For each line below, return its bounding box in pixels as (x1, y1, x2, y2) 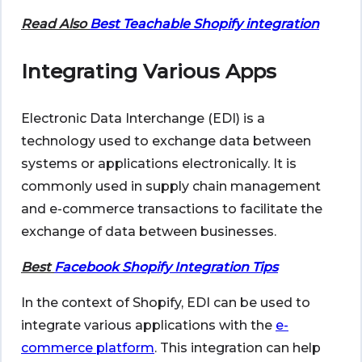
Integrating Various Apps (21, 58, 276, 83)
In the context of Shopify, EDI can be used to (21, 294, 310, 310)
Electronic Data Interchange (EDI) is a (21, 110, 265, 126)
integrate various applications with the (21, 317, 276, 333)
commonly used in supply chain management (21, 178, 321, 194)
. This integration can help (154, 339, 321, 356)
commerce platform (21, 339, 154, 356)
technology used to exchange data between (21, 133, 311, 149)
